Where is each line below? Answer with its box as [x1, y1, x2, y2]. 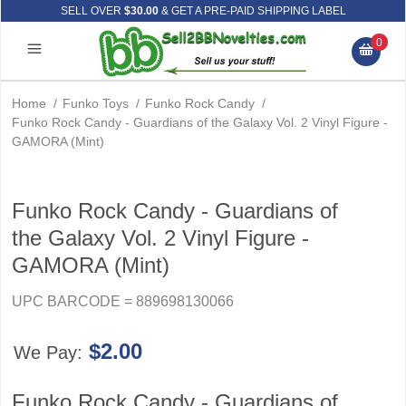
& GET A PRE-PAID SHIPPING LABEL [158, 5, 346, 17]
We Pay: [13, 343, 88, 362]
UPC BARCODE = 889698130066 [12, 294, 234, 309]
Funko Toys [63, 96, 129, 111]
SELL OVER [60, 5, 124, 17]
